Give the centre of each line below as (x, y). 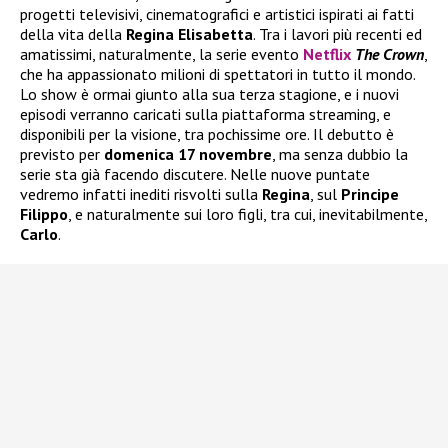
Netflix (327, 54)
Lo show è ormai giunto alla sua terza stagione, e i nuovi (209, 94)
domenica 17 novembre (188, 154)
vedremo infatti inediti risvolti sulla (141, 194)
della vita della (73, 34)
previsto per (62, 154)
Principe (370, 194)
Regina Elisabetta (189, 34)
